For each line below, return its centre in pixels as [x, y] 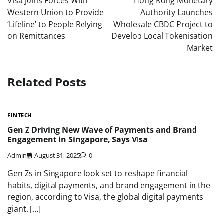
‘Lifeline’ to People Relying [55, 24]
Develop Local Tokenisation [162, 36]
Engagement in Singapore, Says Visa [78, 139]
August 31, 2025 [57, 155]
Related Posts [47, 82]
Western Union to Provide [55, 12]
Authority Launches [177, 12]
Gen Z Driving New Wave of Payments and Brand [102, 129]
